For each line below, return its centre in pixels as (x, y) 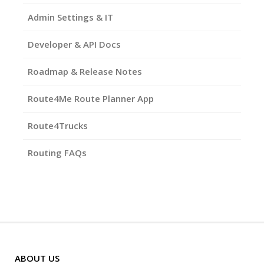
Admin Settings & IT (70, 17)
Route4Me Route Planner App (91, 98)
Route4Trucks (58, 126)
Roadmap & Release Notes (85, 71)
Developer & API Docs (74, 44)
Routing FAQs (57, 153)
